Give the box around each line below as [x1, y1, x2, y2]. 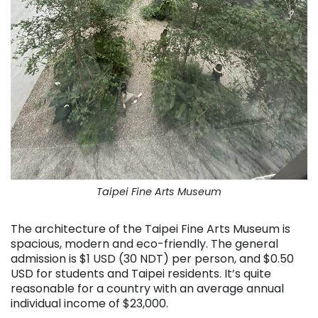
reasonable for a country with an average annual [11, 280, 284, 297]
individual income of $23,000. [11, 295, 168, 312]
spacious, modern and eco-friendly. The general [11, 236, 278, 253]
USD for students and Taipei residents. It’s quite [11, 265, 271, 283]
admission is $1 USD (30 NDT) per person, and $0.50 [11, 251, 294, 268]
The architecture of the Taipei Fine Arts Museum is [11, 221, 290, 238]
